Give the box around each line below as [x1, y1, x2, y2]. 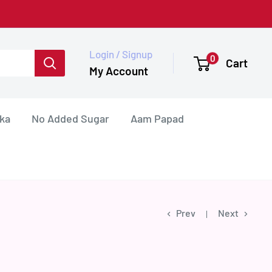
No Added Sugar [32, 111, 109, 125]
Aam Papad [131, 111, 184, 125]
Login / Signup [89, 47, 152, 60]
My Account [89, 63, 148, 78]
